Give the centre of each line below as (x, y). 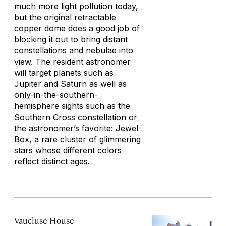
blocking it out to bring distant (71, 39)
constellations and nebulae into (74, 50)
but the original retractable (65, 17)
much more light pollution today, (76, 6)
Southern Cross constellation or (76, 117)
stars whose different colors (68, 150)
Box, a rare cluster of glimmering (77, 139)
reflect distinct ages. (52, 161)
